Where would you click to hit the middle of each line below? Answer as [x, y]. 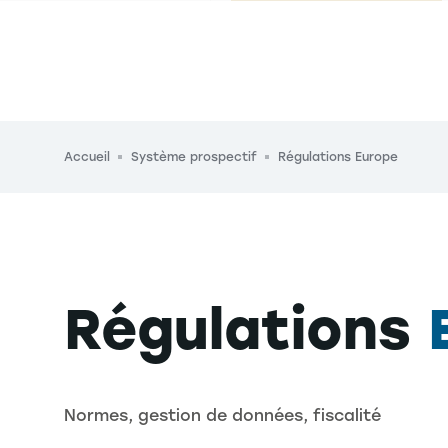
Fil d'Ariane [108, 147]
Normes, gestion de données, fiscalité [222, 416]
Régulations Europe [338, 157]
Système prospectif [194, 157]
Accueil [87, 157]
